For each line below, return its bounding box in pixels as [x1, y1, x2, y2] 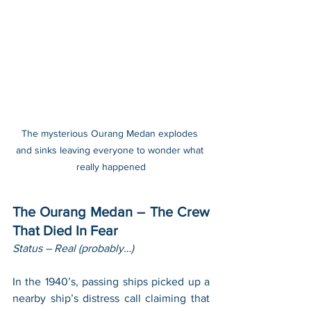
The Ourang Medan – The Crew [12, 204, 210, 220]
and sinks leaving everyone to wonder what [16, 144, 206, 156]
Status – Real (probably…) [12, 242, 134, 255]
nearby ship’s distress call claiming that [12, 292, 210, 305]
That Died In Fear [12, 223, 118, 239]
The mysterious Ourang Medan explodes [22, 128, 201, 140]
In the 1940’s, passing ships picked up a [12, 276, 210, 288]
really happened [76, 161, 146, 173]
